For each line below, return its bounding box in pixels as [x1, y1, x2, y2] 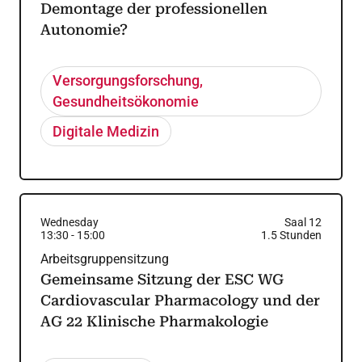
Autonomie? [40, 21, 128, 38]
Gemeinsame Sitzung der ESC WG [40, 271, 284, 288]
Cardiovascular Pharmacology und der [40, 292, 320, 309]
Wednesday [40, 216, 99, 229]
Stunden [279, 229, 322, 242]
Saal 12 [284, 216, 322, 229]
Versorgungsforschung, [53, 72, 204, 90]
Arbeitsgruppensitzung [40, 251, 169, 267]
